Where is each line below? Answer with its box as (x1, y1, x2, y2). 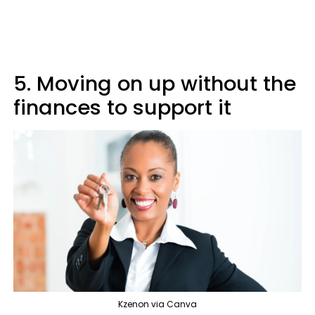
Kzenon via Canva (118, 298, 197, 311)
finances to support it (13, 93, 231, 122)
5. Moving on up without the (13, 69, 296, 98)
